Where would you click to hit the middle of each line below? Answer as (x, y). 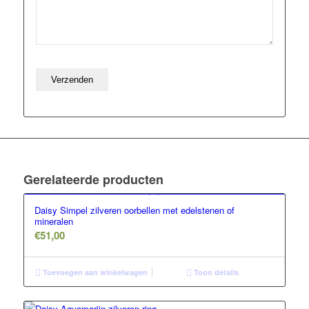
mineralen (53, 221)
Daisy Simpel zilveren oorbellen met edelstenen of (134, 210)
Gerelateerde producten (93, 180)
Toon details (216, 272)
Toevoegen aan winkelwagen (94, 272)
